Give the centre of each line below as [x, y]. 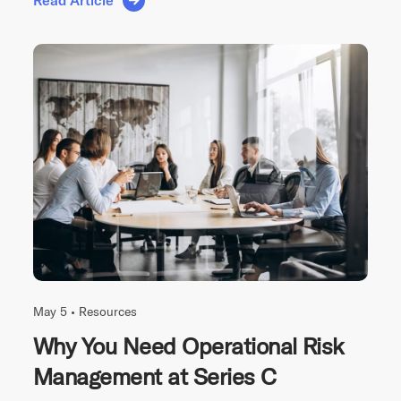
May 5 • [56, 311]
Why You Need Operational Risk [188, 346]
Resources [108, 311]
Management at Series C [155, 376]
